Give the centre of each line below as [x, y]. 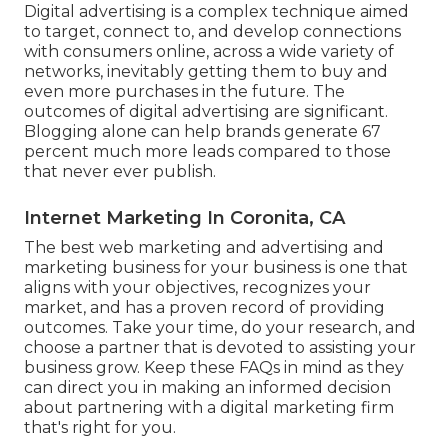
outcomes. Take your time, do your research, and [220, 328]
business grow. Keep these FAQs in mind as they [214, 368]
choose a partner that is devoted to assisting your [220, 348]
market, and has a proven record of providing [204, 308]
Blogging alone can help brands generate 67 [202, 132]
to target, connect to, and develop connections [212, 32]
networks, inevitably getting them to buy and [206, 72]
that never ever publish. [120, 172]
